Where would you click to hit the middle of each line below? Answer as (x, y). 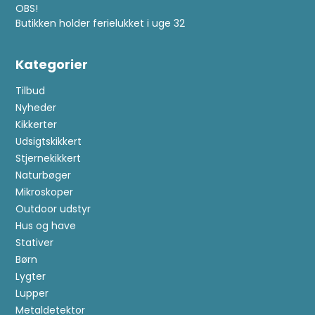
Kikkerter (37, 125)
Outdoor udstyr (53, 209)
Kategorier (52, 65)
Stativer (35, 243)
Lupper (32, 294)
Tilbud (31, 91)
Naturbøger (44, 175)
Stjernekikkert (49, 159)
